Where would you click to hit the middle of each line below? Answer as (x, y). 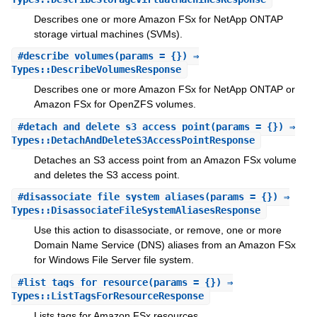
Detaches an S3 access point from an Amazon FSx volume (165, 160)
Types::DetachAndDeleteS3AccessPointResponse (133, 140)
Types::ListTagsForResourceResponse (107, 295)
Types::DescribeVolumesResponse (96, 70)
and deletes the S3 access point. (106, 174)
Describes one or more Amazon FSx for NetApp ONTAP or (164, 90)
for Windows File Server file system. (114, 260)
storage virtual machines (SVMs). (108, 34)
